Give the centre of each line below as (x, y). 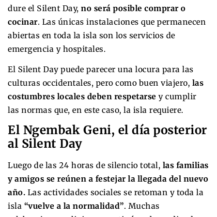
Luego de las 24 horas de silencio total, (85, 165)
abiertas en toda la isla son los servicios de (92, 36)
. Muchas (142, 206)
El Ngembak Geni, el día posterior (108, 130)
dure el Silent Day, (43, 8)
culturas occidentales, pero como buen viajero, (99, 83)
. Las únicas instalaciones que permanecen (122, 22)
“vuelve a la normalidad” (74, 206)
